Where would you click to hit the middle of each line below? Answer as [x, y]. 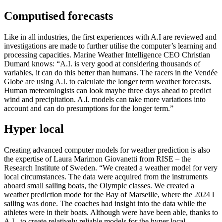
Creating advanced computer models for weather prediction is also [107, 150]
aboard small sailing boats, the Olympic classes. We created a [99, 186]
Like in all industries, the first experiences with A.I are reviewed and [110, 37]
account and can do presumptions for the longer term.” [89, 108]
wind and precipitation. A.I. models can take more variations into [105, 99]
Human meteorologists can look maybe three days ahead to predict [108, 90]
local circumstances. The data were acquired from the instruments [106, 177]
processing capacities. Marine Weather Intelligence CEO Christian [107, 55]
